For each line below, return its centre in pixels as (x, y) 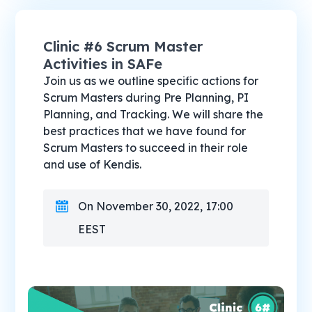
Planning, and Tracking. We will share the (154, 114)
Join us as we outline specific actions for (151, 80)
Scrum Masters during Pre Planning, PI (146, 97)
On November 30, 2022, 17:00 (156, 206)
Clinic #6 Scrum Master (123, 46)
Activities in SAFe (103, 63)
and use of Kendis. (93, 164)
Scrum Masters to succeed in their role (146, 147)
